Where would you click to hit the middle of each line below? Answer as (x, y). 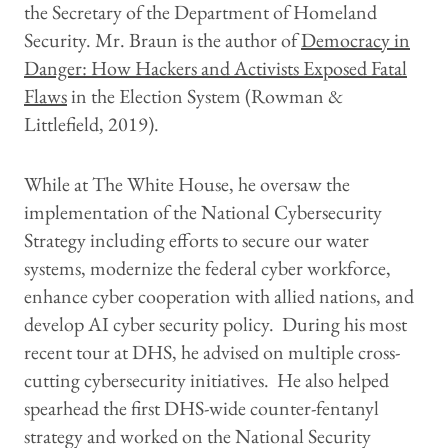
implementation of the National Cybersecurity (203, 212)
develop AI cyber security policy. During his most (215, 324)
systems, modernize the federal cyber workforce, (207, 268)
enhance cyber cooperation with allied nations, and (219, 296)
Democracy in (355, 40)
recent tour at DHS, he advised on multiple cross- (212, 352)
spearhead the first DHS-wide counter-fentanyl (201, 408)
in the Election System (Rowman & (205, 96)
